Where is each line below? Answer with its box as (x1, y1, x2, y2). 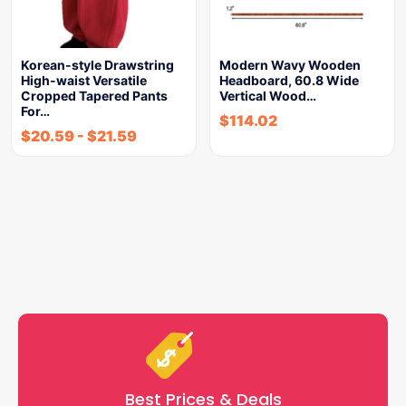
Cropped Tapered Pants (21, 88, 168, 103)
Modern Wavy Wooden (219, 57, 361, 72)
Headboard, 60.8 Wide (219, 72, 359, 88)
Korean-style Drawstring (21, 57, 174, 72)
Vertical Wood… (219, 88, 316, 103)
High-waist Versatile (21, 72, 147, 88)
